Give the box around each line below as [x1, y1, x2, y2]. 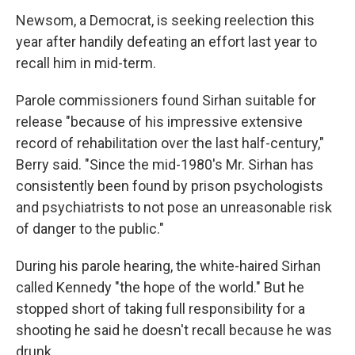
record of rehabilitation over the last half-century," [16, 135, 324, 151]
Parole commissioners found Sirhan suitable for [16, 92, 316, 109]
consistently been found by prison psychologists [16, 177, 323, 194]
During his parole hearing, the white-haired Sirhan [16, 258, 321, 274]
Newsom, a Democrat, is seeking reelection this [16, 12, 315, 29]
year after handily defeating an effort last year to [16, 33, 317, 50]
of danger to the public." [16, 220, 164, 237]
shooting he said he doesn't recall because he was [16, 322, 332, 338]
